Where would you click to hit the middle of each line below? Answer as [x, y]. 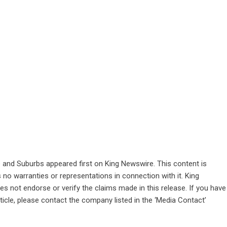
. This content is [180, 164]
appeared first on [74, 164]
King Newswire [129, 164]
